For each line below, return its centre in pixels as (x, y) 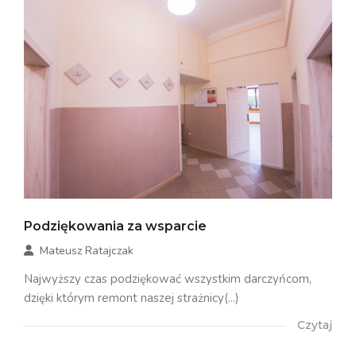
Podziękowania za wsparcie (115, 226)
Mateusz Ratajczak (87, 251)
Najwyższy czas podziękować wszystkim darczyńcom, (168, 279)
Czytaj (315, 325)
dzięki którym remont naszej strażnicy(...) (132, 298)
